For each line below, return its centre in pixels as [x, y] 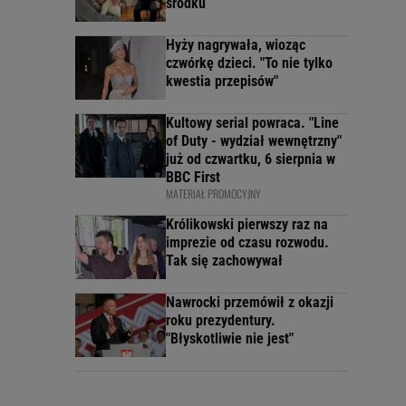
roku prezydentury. [221, 321]
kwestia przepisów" [222, 82]
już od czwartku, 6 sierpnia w [251, 159]
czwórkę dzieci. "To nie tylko [249, 63]
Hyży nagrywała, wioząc [236, 45]
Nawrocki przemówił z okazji [250, 303]
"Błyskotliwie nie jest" [230, 339]
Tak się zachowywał [224, 261]
